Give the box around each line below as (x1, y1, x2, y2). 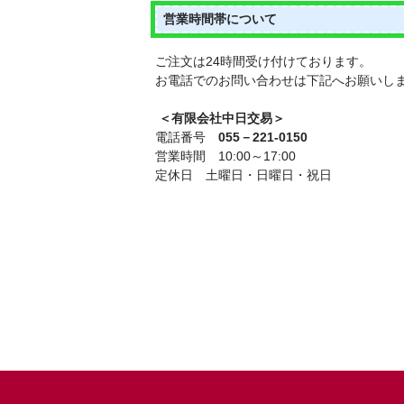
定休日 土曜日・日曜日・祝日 (155, 167, 332, 182)
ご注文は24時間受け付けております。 (155, 53, 372, 69)
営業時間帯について (163, 11, 277, 26)
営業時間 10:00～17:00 (155, 148, 296, 163)
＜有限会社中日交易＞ (155, 110, 285, 125)
